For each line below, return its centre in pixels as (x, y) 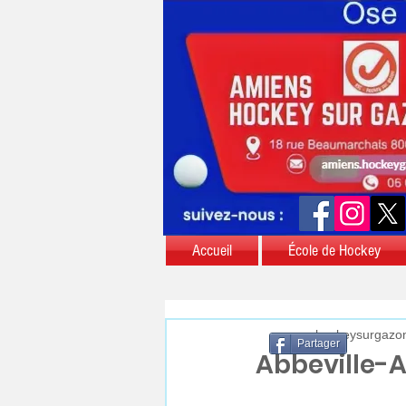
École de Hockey (334, 251)
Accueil (212, 251)
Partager (319, 343)
